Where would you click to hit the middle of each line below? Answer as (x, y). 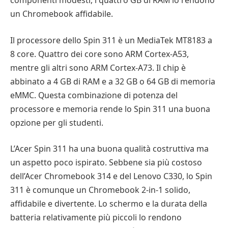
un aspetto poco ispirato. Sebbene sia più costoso (106, 163)
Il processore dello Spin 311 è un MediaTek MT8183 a (111, 40)
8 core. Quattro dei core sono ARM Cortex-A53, (99, 54)
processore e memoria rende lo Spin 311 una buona (110, 109)
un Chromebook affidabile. (62, 13)
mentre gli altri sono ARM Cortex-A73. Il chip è (98, 67)
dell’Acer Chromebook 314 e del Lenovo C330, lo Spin (111, 176)
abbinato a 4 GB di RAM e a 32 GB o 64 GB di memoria (113, 81)
